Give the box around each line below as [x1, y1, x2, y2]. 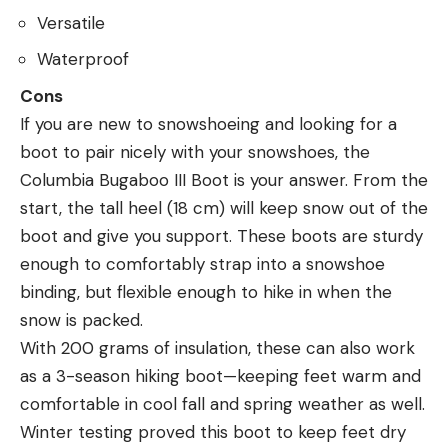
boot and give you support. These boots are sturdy [20, 224, 423, 247]
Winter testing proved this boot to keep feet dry [20, 420, 406, 443]
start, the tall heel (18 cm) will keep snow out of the [20, 196, 428, 219]
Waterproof [37, 48, 129, 71]
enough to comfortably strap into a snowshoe [20, 252, 385, 275]
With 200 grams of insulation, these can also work [20, 336, 415, 359]
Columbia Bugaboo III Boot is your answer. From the [20, 168, 428, 191]
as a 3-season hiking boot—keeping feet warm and [20, 364, 421, 387]
